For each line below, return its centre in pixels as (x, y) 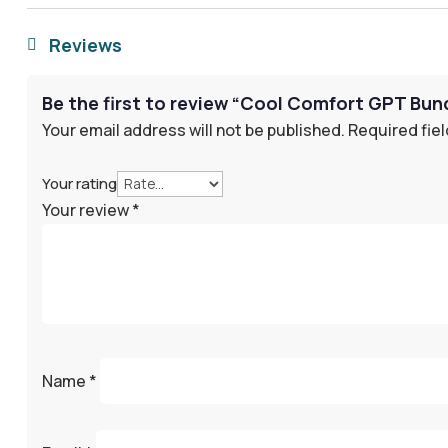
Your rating (79, 184)
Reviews (85, 45)
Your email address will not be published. (193, 130)
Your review (86, 210)
